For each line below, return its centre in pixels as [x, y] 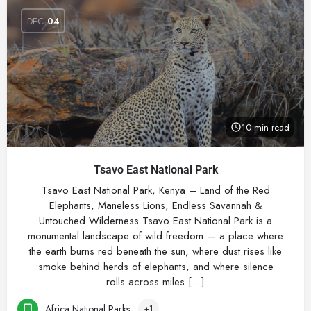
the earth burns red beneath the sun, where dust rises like [155, 251]
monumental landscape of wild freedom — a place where [155, 236]
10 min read [266, 127]
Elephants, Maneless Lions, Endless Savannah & [155, 205]
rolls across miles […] [155, 282]
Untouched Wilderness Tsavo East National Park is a [155, 221]
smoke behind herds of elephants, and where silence [155, 267]
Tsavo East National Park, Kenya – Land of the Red [155, 190]
